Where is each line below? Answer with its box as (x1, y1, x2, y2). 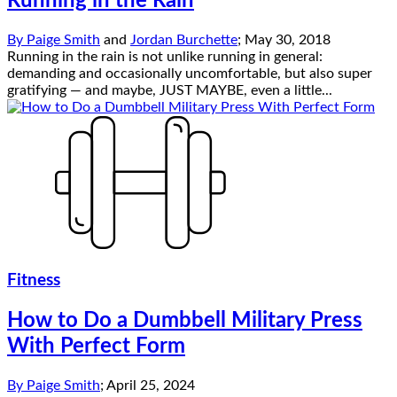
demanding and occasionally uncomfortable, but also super (7, 66, 372, 82)
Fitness (7, 271, 60, 289)
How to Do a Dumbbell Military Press (7, 309, 362, 331)
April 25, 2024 (106, 378, 195, 393)
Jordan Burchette (130, 33, 237, 48)
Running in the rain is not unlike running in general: (7, 50, 323, 65)
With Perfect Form (7, 335, 185, 357)
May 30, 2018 (245, 33, 331, 48)
